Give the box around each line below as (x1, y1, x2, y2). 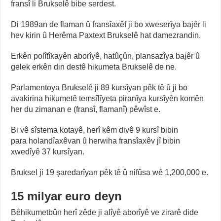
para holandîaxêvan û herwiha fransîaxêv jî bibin (11, 137, 181, 146)
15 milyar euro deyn (11, 189, 122, 203)
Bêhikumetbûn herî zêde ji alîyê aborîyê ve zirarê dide (11, 208, 199, 217)
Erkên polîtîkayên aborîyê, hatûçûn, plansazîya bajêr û (11, 52, 200, 61)
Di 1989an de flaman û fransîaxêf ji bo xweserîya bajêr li (11, 20, 207, 29)
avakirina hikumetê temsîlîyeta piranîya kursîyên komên (11, 94, 204, 103)
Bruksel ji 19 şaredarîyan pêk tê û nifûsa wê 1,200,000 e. (11, 168, 209, 177)
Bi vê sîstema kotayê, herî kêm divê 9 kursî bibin (11, 126, 179, 135)
